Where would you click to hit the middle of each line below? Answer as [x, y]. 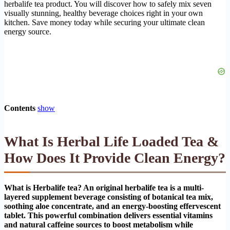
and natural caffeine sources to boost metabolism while [99, 224]
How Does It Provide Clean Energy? [115, 158]
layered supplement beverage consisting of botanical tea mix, [109, 197]
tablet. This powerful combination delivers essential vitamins [108, 215]
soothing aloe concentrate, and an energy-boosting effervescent [112, 206]
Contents [20, 108]
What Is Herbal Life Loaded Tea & [111, 141]
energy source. [28, 31]
